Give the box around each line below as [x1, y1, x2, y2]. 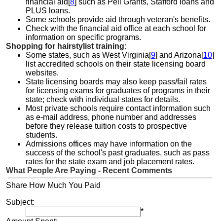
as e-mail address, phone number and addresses [26, 112, 196, 121]
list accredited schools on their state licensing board [26, 59, 206, 68]
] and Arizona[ [155, 50, 203, 59]
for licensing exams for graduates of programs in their [26, 86, 210, 95]
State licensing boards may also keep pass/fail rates [26, 77, 207, 86]
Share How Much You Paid [6, 181, 101, 189]
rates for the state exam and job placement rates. [26, 157, 194, 166]
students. [26, 130, 57, 139]
